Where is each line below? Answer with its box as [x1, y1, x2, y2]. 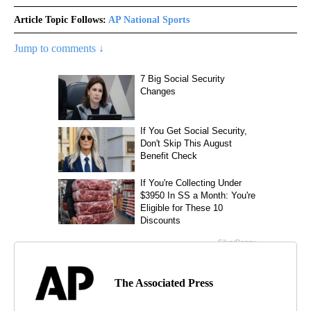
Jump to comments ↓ [14, 42, 104, 54]
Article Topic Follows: [14, 14, 106, 25]
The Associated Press [115, 276, 213, 289]
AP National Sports [108, 14, 190, 25]
